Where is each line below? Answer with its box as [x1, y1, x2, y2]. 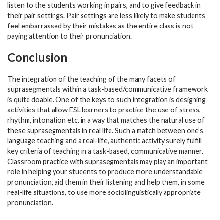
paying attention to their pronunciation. [7, 31, 132, 40]
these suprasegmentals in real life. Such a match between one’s [7, 126, 203, 135]
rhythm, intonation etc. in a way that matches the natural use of [7, 115, 205, 124]
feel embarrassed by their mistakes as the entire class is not [7, 21, 193, 30]
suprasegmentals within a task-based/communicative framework [7, 84, 208, 93]
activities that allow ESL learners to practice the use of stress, [7, 105, 201, 114]
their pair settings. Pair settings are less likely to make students [7, 11, 205, 20]
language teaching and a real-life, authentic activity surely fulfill [7, 136, 202, 145]
